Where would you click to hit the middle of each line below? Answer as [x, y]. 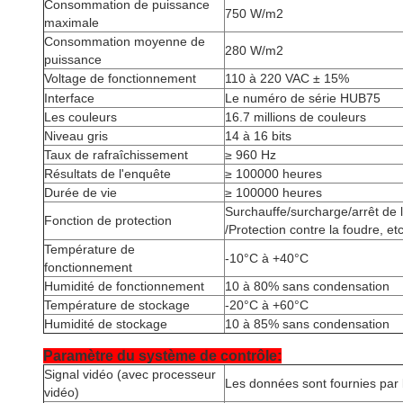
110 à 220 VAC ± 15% [287, 78]
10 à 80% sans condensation [307, 286]
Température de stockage [117, 305]
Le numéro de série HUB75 [303, 98]
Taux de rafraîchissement [116, 155]
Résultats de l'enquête [107, 174]
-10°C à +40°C [267, 258]
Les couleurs [81, 117]
